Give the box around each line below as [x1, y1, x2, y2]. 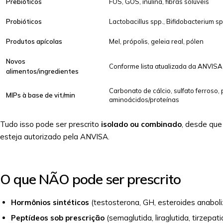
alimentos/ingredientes [6, 67, 79, 75]
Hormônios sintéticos [11, 198, 89, 207]
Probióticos [6, 17, 42, 25]
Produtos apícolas [6, 37, 62, 45]
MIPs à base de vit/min [6, 91, 75, 99]
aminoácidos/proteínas [109, 96, 179, 104]
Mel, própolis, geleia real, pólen [109, 37, 204, 45]
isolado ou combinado [101, 119, 182, 129]
